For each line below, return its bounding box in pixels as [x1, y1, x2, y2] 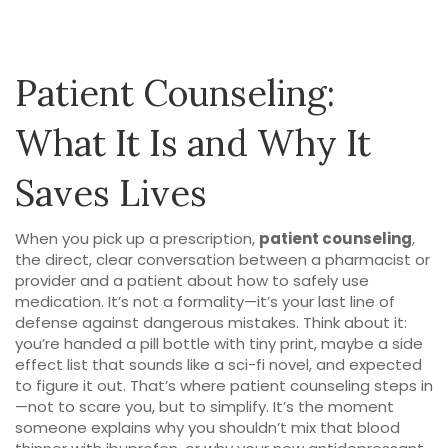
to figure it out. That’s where [15, 375, 230, 396]
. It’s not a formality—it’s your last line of [101, 291, 395, 312]
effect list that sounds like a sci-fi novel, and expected [15, 354, 422, 375]
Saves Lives [15, 170, 207, 216]
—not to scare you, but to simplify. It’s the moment [15, 396, 394, 417]
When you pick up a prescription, [15, 228, 259, 249]
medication [15, 291, 101, 312]
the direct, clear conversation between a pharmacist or [15, 249, 430, 270]
